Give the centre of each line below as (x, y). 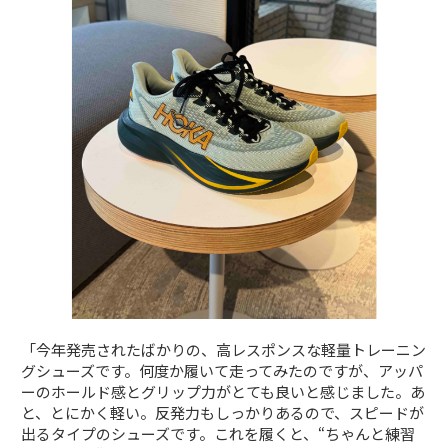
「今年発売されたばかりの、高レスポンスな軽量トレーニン (224, 350)
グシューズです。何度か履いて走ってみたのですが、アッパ (222, 371)
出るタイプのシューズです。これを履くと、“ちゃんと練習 (218, 434)
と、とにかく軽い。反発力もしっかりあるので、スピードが (223, 413)
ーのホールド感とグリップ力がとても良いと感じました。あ (223, 392)
